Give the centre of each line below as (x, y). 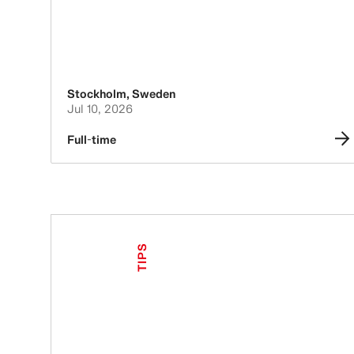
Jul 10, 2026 (100, 108)
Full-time (92, 139)
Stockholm (97, 93)
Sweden (154, 93)
